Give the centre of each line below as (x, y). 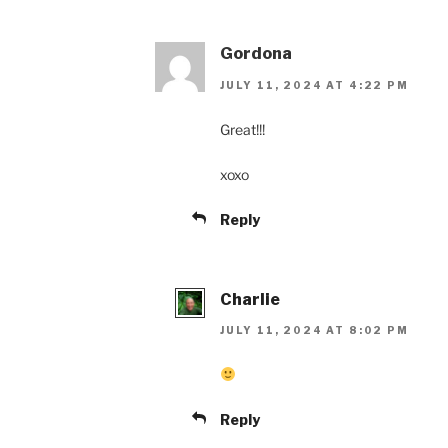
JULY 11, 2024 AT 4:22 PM (314, 84)
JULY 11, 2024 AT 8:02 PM (314, 329)
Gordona (256, 54)
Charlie (250, 299)
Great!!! (242, 129)
